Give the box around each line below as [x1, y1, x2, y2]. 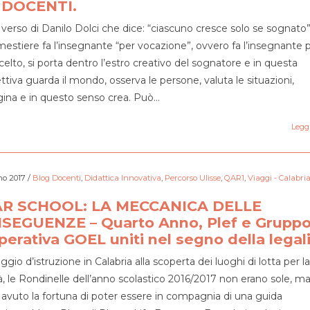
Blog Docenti [32, 173, 81, 183]
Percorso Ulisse [164, 173, 221, 183]
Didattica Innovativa [84, 173, 161, 183]
